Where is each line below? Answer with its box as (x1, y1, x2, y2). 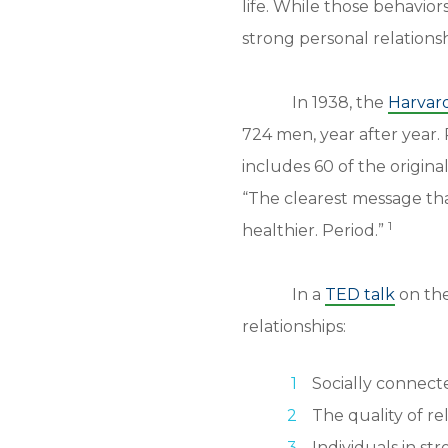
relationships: (242, 317, 346, 336)
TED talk (325, 285, 395, 304)
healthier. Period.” (242, 221, 388, 240)
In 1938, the (292, 93, 388, 112)
